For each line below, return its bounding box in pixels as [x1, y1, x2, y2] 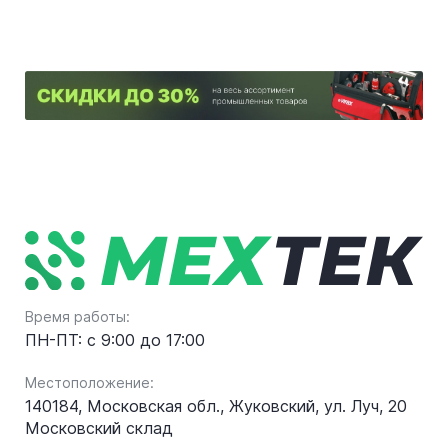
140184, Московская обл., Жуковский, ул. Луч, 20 [25, 396, 407, 416]
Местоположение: [25, 374, 154, 391]
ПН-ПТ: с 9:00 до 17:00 [25, 330, 205, 350]
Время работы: [25, 308, 130, 325]
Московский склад [25, 418, 173, 438]
